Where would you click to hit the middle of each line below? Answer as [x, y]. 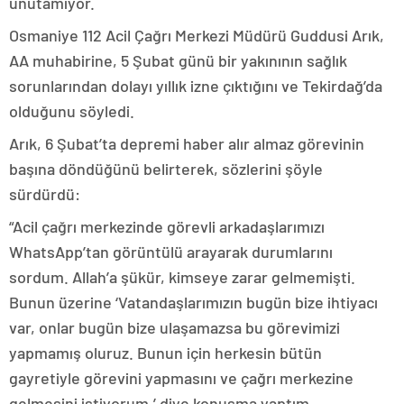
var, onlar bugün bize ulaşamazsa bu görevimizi [174, 328]
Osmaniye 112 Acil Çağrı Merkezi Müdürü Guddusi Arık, [197, 36]
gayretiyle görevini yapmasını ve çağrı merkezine [181, 378]
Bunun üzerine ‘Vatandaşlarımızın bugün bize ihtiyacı [193, 303]
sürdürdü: [45, 194]
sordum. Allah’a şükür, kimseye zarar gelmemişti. [182, 277]
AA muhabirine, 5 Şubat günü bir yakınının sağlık [178, 61]
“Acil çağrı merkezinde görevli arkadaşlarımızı [167, 227]
